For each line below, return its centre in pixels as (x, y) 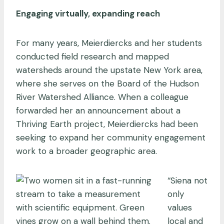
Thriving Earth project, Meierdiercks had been (107, 124)
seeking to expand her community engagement (111, 137)
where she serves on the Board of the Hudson (107, 83)
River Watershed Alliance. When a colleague (102, 97)
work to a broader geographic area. (88, 151)
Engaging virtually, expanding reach (89, 13)
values (180, 207)
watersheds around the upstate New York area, (109, 70)
